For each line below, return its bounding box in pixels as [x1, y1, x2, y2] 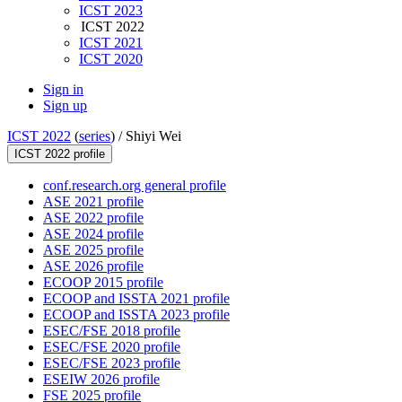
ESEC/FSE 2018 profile [43, 323, 180, 339]
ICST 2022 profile [14, 147, 105, 162]
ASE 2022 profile [43, 210, 144, 226]
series [79, 128, 110, 144]
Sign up [43, 98, 87, 114]
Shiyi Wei [126, 128, 181, 144]
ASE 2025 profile [43, 242, 144, 258]
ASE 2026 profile [43, 258, 144, 275]
